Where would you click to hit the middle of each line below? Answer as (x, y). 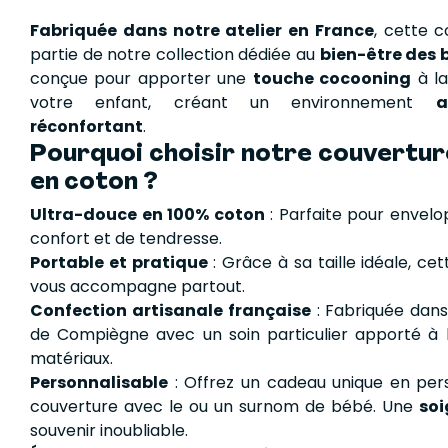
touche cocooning (332, 78)
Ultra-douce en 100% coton (147, 214)
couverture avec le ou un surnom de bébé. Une (225, 406)
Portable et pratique (119, 262)
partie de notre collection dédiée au (175, 54)
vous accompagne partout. (137, 286)
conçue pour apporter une (141, 78)
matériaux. (71, 358)
